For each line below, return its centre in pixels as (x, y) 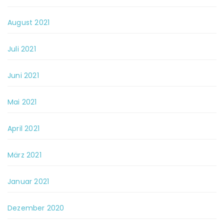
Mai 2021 (22, 102)
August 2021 (29, 22)
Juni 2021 (23, 75)
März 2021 (24, 155)
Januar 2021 (28, 181)
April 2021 (23, 128)
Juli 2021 (22, 49)
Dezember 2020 (36, 208)
